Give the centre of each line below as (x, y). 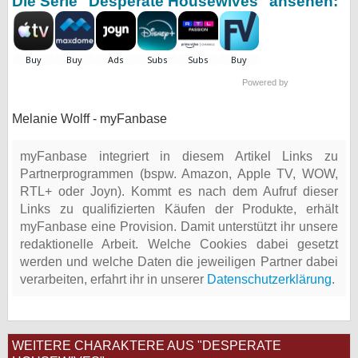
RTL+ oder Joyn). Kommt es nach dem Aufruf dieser (179, 191)
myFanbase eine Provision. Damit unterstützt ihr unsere (179, 227)
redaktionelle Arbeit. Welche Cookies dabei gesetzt (179, 244)
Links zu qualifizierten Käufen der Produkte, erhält (179, 209)
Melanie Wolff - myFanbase (89, 119)
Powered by (267, 82)
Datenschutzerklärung (269, 279)
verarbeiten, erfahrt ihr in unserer (113, 279)
